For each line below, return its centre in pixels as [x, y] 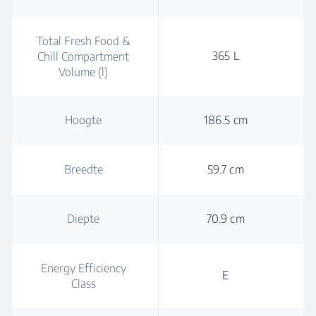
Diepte [83, 219]
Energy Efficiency [83, 268]
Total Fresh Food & [83, 41]
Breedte [83, 169]
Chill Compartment [83, 56]
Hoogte [83, 120]
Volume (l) [83, 72]
